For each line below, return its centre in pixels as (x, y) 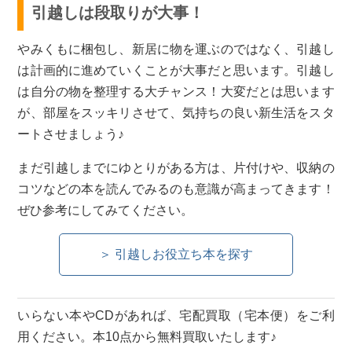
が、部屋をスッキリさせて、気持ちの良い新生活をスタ (176, 113)
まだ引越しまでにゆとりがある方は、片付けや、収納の (176, 168)
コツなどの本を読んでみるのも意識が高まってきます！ (176, 189)
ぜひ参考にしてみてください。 (106, 211)
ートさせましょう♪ (71, 134)
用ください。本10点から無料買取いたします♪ (147, 337)
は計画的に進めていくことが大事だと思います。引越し (176, 71)
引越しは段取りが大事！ (118, 13)
